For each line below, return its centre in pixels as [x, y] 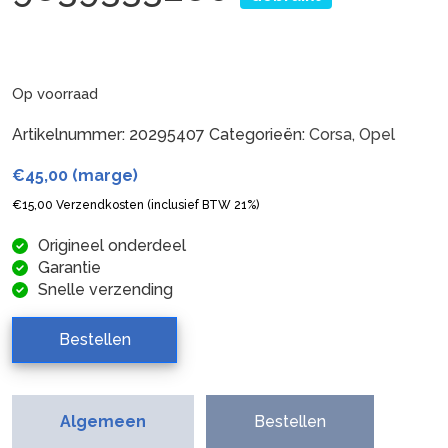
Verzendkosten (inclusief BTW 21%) [156, 204]
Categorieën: [259, 134]
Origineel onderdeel [112, 245]
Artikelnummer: [70, 134]
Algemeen [103, 421]
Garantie [69, 267]
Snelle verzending [105, 289]
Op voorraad [55, 93]
